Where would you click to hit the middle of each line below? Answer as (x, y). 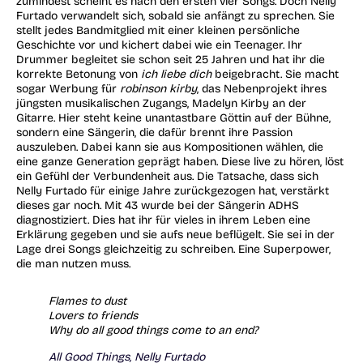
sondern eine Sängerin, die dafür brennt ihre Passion (154, 132)
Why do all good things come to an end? (154, 331)
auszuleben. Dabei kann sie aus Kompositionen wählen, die (170, 147)
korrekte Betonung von (79, 74)
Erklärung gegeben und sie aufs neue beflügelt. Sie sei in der (175, 234)
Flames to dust (88, 301)
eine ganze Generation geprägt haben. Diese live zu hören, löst (180, 161)
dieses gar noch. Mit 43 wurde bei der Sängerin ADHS (158, 205)
